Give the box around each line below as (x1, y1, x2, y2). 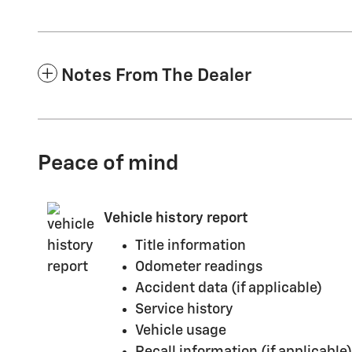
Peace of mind (38, 152, 178, 174)
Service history (135, 302, 233, 317)
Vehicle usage (135, 323, 226, 338)
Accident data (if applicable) (135, 280, 322, 295)
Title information (135, 238, 246, 253)
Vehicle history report (104, 211, 248, 225)
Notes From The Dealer (61, 66, 251, 85)
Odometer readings (135, 259, 262, 274)
